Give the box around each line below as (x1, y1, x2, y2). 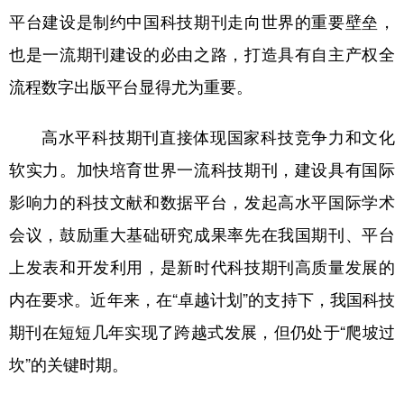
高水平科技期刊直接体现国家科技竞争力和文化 (41, 129, 395, 145)
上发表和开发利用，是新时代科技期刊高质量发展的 (9, 259, 395, 275)
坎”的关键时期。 (9, 356, 128, 372)
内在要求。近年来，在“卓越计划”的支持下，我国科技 (9, 291, 395, 308)
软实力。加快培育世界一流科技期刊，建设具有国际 (9, 161, 395, 178)
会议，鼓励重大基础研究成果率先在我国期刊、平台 (9, 226, 395, 243)
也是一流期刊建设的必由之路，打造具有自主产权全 (9, 46, 395, 62)
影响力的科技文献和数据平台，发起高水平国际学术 (9, 194, 395, 210)
